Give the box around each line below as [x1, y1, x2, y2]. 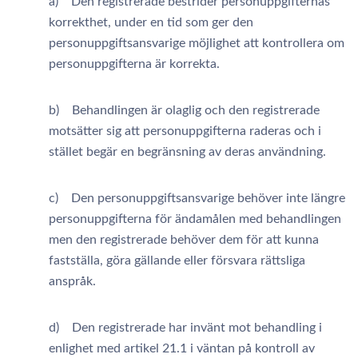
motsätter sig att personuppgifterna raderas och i [49, 125, 321, 137]
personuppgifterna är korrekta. [49, 58, 220, 70]
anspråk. [49, 275, 96, 288]
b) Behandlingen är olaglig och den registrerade [49, 104, 320, 117]
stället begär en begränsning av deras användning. [49, 145, 326, 158]
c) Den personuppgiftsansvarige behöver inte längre [49, 192, 345, 205]
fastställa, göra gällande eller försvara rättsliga [49, 254, 305, 267]
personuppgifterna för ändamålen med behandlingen [49, 213, 341, 225]
